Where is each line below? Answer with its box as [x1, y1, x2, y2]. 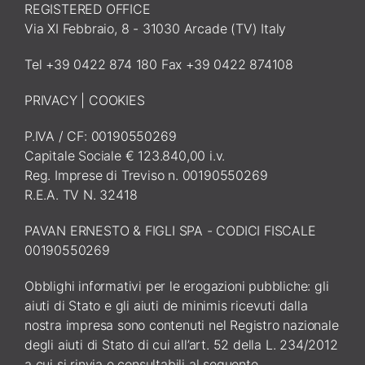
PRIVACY [24, 91, 77, 108]
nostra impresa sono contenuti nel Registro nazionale [24, 316, 339, 333]
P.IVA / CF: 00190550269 [24, 127, 177, 144]
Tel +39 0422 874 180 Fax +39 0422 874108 [24, 55, 293, 73]
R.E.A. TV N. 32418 [24, 186, 138, 203]
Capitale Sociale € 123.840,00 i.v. [24, 147, 226, 164]
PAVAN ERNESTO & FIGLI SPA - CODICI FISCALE [24, 222, 316, 239]
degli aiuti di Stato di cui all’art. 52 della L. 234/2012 [24, 336, 338, 353]
